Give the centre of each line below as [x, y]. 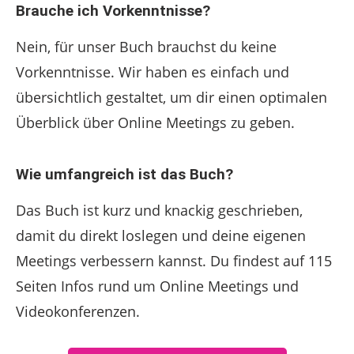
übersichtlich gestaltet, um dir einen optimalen [171, 97]
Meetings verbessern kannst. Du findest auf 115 [174, 261]
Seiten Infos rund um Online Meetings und [157, 286]
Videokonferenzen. [78, 311]
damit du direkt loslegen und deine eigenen [161, 235]
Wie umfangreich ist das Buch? [124, 174]
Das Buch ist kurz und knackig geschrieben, [159, 210]
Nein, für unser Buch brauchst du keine [146, 47]
